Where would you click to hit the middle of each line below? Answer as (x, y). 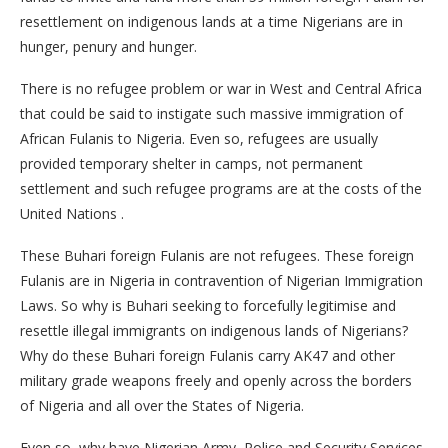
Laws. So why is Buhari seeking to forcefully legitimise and (208, 306)
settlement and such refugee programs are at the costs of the (221, 189)
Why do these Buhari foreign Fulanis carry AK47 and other (207, 356)
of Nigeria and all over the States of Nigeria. (162, 406)
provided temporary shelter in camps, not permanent (191, 164)
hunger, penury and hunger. (108, 47)
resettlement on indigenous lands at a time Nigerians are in (211, 22)
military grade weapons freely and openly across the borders (216, 381)
